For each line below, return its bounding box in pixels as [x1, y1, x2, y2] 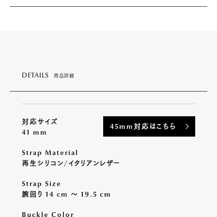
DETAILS [22, 71, 49, 80]
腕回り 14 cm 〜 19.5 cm [22, 190, 111, 199]
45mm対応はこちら [110, 122, 176, 131]
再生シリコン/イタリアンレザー [22, 159, 121, 168]
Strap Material [22, 148, 78, 157]
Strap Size [22, 179, 62, 188]
